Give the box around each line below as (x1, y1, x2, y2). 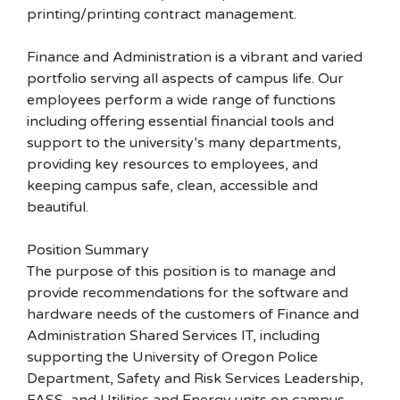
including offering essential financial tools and (27, 112, 334, 130)
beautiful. (27, 198, 88, 216)
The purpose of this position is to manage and (27, 262, 336, 280)
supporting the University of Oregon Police (27, 348, 318, 366)
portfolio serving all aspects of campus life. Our (27, 70, 344, 87)
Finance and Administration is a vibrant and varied (27, 48, 362, 66)
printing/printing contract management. (27, 5, 296, 23)
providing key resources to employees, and (27, 155, 318, 173)
